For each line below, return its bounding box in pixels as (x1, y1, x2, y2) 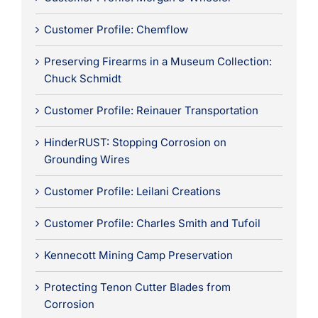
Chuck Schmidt (43, 71, 121, 85)
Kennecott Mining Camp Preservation (43, 248, 233, 262)
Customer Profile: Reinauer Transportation (43, 103, 258, 117)
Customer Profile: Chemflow (43, 22, 188, 36)
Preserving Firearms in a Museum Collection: (43, 54, 272, 68)
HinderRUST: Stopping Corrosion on (43, 135, 226, 149)
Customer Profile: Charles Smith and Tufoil (43, 216, 261, 230)
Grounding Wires (43, 152, 130, 166)
